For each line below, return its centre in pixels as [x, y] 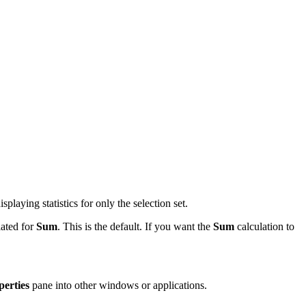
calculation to [264, 226]
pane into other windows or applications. [118, 285]
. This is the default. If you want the [135, 226]
